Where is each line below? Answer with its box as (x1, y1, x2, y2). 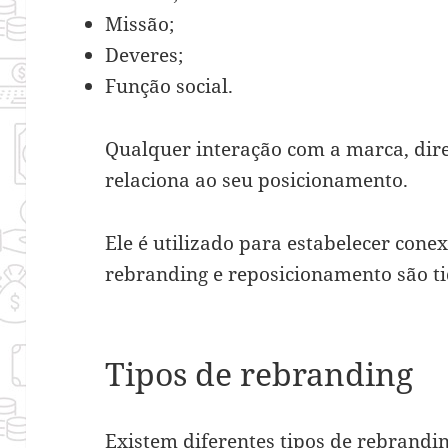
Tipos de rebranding (105, 351, 422, 395)
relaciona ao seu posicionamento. (105, 166, 414, 193)
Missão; (105, 10, 175, 37)
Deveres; (105, 41, 184, 68)
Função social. (105, 72, 234, 99)
